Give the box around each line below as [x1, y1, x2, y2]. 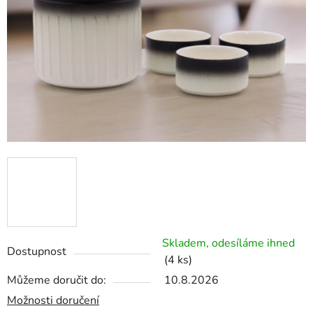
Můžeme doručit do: [7, 272, 106, 289]
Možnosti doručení [7, 293, 99, 309]
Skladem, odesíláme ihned [162, 235, 295, 252]
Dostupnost [7, 244, 66, 260]
